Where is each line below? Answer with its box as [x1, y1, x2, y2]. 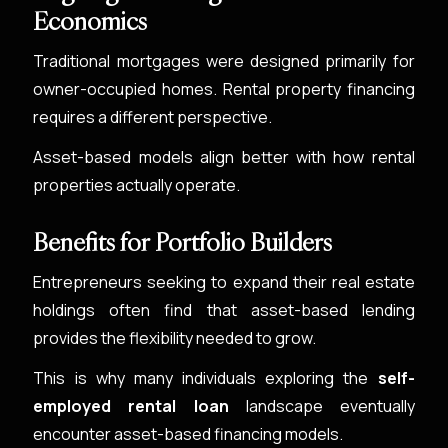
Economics [33, 5, 148, 37]
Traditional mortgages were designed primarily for [33, 50, 415, 72]
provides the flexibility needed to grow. [33, 327, 317, 349]
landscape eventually [228, 395, 415, 417]
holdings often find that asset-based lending [33, 299, 415, 321]
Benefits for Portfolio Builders [33, 226, 333, 258]
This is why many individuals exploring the [33, 367, 378, 389]
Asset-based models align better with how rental [33, 146, 415, 168]
